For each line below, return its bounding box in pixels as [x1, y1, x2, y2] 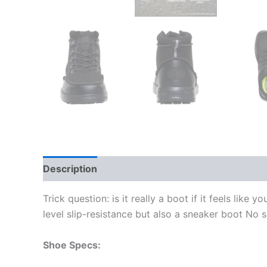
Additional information [110, 163, 213, 175]
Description [43, 163, 97, 175]
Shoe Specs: [43, 238, 101, 251]
